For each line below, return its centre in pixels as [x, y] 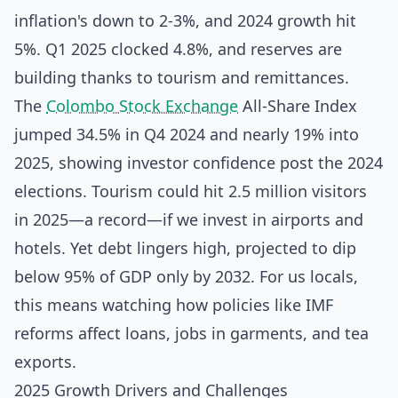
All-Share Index [298, 106]
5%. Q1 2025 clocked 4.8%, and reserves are [178, 49]
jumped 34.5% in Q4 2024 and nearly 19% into [187, 134]
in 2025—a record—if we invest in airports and [189, 219]
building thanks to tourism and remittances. [182, 77]
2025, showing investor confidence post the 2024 [199, 163]
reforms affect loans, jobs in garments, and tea [191, 333]
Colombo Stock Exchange [142, 106]
